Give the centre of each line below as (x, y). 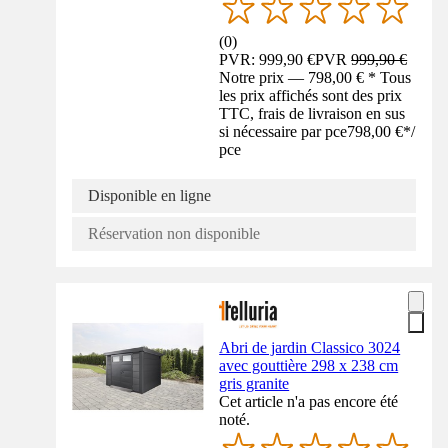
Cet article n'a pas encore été (309, 401)
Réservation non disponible (174, 233)
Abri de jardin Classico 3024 (310, 347)
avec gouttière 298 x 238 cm (309, 365)
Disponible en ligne (149, 195)
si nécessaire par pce (283, 131)
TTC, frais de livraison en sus (312, 113)
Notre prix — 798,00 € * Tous (315, 77)
